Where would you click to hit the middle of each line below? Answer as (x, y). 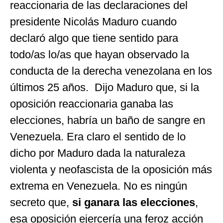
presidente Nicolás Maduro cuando (93, 22)
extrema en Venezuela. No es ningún (99, 186)
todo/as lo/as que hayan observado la (100, 55)
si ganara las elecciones (134, 203)
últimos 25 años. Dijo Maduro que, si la (105, 88)
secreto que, (41, 203)
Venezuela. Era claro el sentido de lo (98, 137)
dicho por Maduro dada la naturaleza (98, 153)
